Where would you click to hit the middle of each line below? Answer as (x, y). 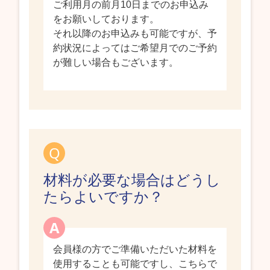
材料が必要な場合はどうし (132, 179)
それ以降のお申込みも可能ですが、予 (135, 33)
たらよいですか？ (103, 196)
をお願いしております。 (106, 19)
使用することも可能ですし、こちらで (135, 263)
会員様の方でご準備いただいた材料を (135, 249)
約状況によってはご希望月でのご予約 (135, 48)
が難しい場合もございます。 (116, 62)
